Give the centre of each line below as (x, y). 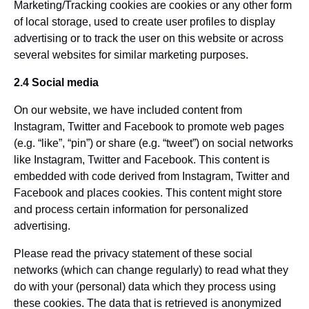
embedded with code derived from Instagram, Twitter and (152, 176)
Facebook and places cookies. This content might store (148, 193)
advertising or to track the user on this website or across (149, 38)
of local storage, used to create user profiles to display (144, 22)
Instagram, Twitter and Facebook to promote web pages (149, 127)
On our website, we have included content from (128, 110)
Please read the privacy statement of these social (133, 253)
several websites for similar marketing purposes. (131, 55)
